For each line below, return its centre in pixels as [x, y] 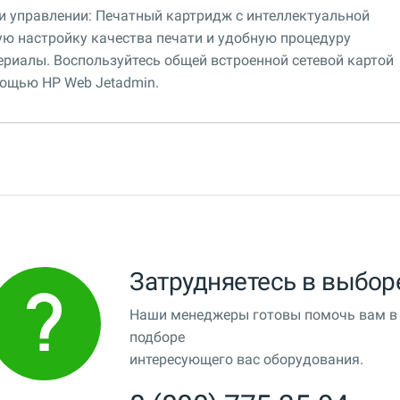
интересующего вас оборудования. [246, 359]
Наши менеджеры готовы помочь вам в [263, 314]
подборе [157, 337]
